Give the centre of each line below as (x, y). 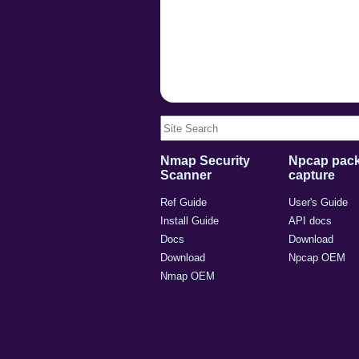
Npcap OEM (317, 258)
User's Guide (318, 202)
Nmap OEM (188, 276)
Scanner (186, 175)
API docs (310, 221)
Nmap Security (205, 161)
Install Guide (190, 221)
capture (312, 175)
